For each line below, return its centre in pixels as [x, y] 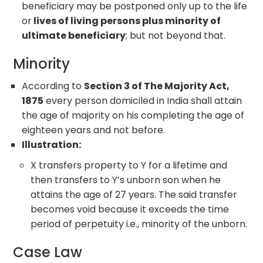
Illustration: [52, 144]
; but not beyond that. [176, 35]
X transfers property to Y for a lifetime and [129, 165]
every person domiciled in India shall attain [143, 100]
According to [53, 86]
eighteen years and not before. [94, 130]
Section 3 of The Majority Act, [157, 86]
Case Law [48, 252]
